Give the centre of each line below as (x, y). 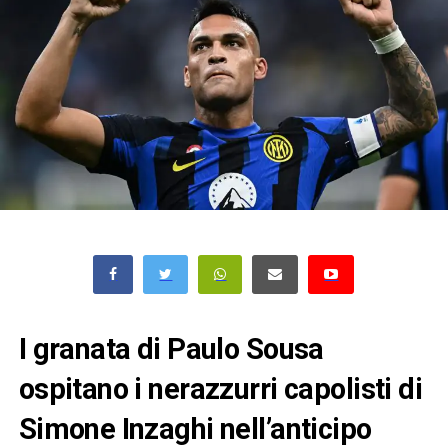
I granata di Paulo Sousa (171, 348)
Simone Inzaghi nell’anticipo (195, 428)
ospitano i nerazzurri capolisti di (220, 388)
